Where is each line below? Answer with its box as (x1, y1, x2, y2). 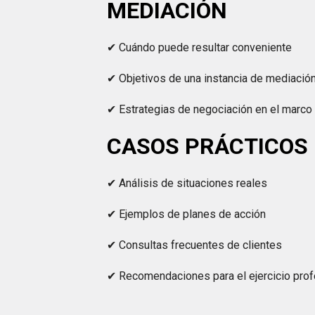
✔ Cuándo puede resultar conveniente (107, 41, 292, 54)
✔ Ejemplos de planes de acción (107, 207, 266, 221)
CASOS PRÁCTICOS (107, 133, 309, 160)
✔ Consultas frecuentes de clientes (107, 238, 283, 252)
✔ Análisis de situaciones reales (107, 176, 268, 190)
